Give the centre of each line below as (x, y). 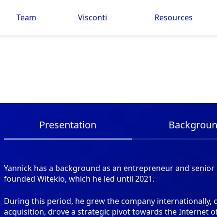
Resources (174, 18)
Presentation (68, 125)
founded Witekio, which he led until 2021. (79, 179)
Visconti (92, 18)
